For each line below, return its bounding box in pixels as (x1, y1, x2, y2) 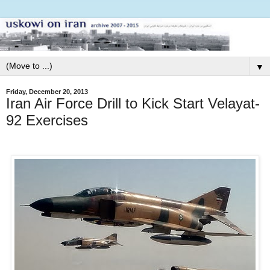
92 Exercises (6, 111, 88, 128)
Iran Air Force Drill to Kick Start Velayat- (6, 95, 260, 111)
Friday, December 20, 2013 (6, 87, 88, 95)
